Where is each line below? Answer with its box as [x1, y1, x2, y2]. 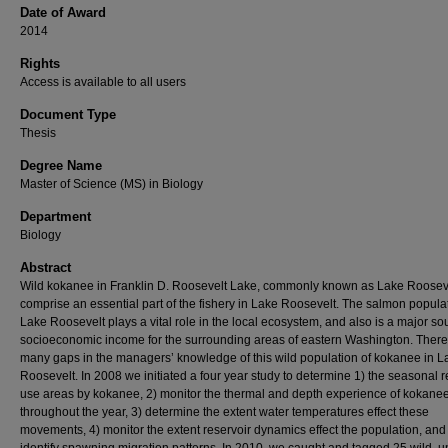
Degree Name [20, 158, 102, 173]
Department [20, 209, 91, 224]
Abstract [20, 260, 71, 275]
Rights [20, 56, 60, 71]
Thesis [20, 126, 56, 140]
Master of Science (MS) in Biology [20, 177, 203, 191]
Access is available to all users [20, 75, 186, 89]
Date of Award [20, 5, 106, 20]
